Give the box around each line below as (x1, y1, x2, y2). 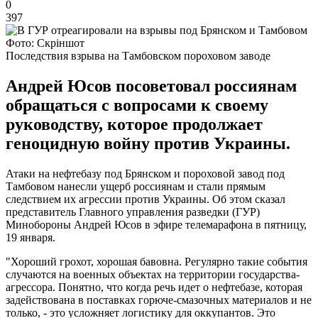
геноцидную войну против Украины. (6, 133, 290, 153)
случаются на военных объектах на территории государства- (6, 268, 300, 280)
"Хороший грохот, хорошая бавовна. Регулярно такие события (6, 255, 307, 268)
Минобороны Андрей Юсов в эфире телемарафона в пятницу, (6, 218, 307, 231)
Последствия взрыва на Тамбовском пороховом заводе (6, 49, 270, 62)
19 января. (6, 231, 55, 243)
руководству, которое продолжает (6, 114, 263, 133)
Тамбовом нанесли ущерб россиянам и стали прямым (6, 180, 265, 192)
